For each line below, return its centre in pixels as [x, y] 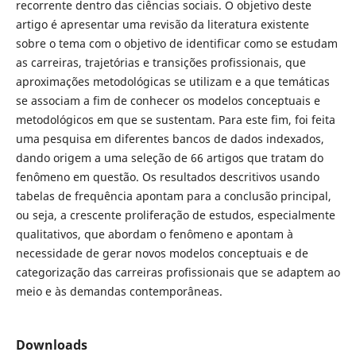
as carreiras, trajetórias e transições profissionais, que [161, 63]
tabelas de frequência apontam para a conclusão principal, [173, 196]
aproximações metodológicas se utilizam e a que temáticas [172, 82]
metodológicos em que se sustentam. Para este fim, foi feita [175, 120]
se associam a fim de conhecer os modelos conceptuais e [168, 101]
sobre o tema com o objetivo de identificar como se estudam [176, 44]
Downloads [51, 345]
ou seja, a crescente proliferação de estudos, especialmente [175, 215]
